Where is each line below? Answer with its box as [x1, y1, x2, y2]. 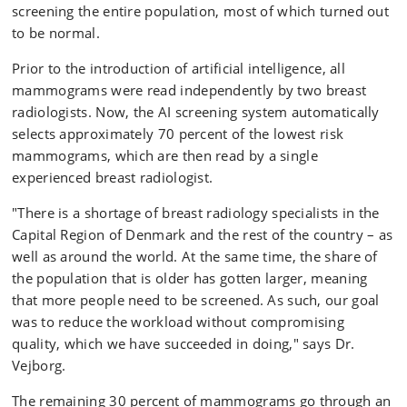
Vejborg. [12, 356, 66, 374]
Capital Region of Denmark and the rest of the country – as [12, 225, 393, 243]
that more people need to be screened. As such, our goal [12, 291, 380, 309]
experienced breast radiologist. [12, 168, 213, 186]
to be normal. [12, 24, 100, 42]
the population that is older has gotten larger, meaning [12, 269, 368, 287]
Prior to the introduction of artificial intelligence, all [12, 59, 346, 77]
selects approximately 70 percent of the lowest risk [12, 124, 344, 143]
